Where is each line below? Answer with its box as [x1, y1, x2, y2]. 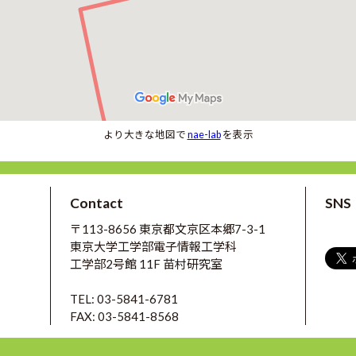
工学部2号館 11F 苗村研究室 [70, 257, 223, 271]
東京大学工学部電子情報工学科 [70, 239, 238, 253]
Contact [70, 195, 124, 211]
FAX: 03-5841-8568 [70, 309, 180, 323]
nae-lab [187, 129, 221, 141]
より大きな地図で [103, 129, 188, 141]
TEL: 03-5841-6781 [70, 292, 179, 306]
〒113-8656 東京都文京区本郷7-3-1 [70, 222, 266, 236]
